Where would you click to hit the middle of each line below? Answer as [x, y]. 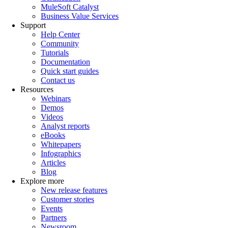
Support [33, 25]
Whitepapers [61, 144]
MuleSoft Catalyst [70, 7]
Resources [37, 89]
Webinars [56, 98]
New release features [74, 190]
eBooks [53, 135]
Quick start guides [70, 71]
